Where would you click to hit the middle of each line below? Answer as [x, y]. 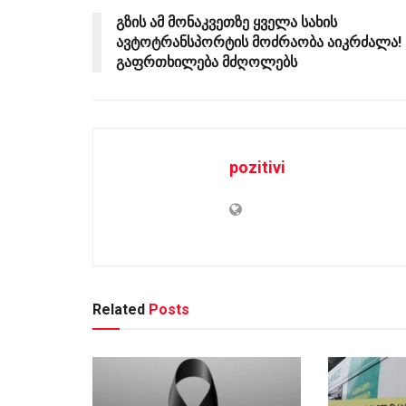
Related [119, 310]
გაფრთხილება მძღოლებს [207, 63]
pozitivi [257, 168]
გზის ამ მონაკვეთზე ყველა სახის [227, 23]
